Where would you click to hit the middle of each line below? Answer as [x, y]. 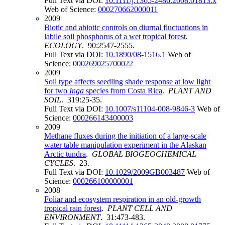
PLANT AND [190, 91]
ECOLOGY [63, 46]
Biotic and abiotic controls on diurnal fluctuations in [126, 28]
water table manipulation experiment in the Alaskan [125, 145]
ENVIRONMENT [72, 217]
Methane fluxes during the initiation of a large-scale [125, 136]
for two [57, 91]
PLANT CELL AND [140, 208]
